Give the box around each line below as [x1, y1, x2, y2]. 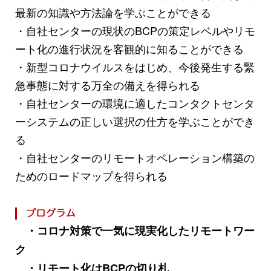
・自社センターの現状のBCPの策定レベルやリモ [15, 22, 255, 38]
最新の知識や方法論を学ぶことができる [15, 4, 211, 20]
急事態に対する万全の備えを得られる [15, 76, 200, 93]
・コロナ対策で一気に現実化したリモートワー [15, 222, 255, 238]
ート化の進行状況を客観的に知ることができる [15, 40, 244, 56]
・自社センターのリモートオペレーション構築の [15, 149, 255, 165]
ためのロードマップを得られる [15, 167, 168, 183]
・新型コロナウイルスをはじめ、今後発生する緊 [15, 58, 255, 74]
